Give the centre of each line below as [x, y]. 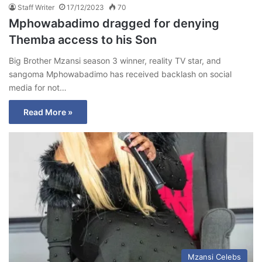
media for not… [38, 87]
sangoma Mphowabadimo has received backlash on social [120, 74]
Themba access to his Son [83, 39]
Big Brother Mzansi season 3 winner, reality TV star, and [115, 60]
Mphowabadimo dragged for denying [114, 23]
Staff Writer [36, 7]
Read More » [48, 112]
